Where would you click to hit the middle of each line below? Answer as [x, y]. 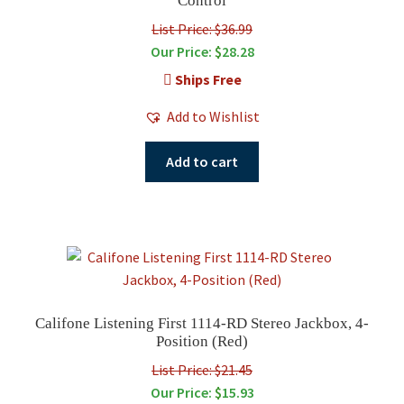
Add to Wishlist [213, 116]
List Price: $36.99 [202, 28]
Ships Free [207, 79]
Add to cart [202, 161]
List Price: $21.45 [202, 370]
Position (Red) [202, 342]
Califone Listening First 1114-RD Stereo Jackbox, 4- [202, 324]
